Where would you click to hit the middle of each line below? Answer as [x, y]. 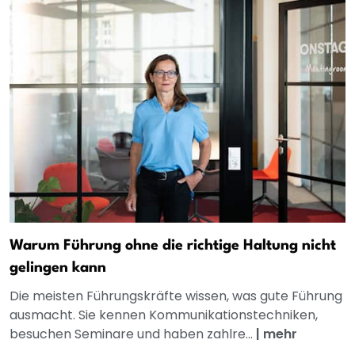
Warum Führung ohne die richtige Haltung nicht [173, 246]
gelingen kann [58, 268]
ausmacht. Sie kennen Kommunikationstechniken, [164, 315]
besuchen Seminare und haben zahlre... [133, 334]
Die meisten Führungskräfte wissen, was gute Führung [176, 296]
